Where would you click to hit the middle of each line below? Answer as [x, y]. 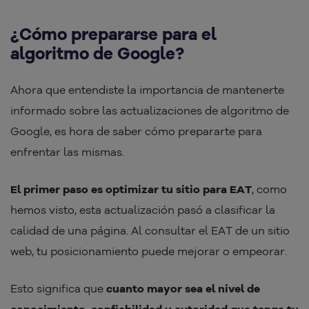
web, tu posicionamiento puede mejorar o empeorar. [150, 251]
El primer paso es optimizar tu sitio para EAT [131, 189]
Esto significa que [58, 289]
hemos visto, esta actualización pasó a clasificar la [143, 210]
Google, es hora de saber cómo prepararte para [136, 131]
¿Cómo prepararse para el [113, 34]
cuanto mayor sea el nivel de [183, 289]
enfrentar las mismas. [69, 152]
